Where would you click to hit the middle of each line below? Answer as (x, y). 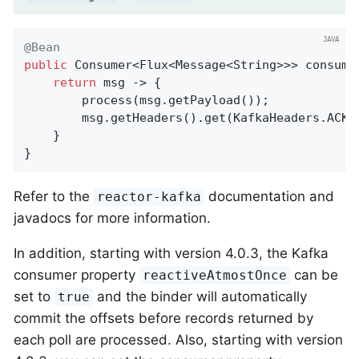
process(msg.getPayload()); (147, 101)
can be (315, 275)
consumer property (77, 275)
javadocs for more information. (112, 218)
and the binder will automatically (200, 297)
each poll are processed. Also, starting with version (178, 340)
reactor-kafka (149, 197)
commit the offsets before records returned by (163, 319)
